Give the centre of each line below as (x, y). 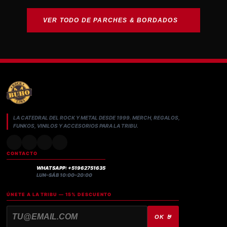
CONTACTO (22, 154)
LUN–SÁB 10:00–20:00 (65, 175)
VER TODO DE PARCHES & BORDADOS (110, 21)
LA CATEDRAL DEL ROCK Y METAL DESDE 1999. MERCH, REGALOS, (97, 118)
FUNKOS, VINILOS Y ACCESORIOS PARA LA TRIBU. (76, 126)
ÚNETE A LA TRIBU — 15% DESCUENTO (59, 195)
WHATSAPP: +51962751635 (71, 168)
